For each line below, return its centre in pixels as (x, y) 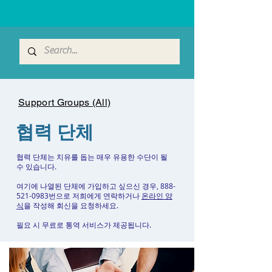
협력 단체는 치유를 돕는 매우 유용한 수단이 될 (92, 157)
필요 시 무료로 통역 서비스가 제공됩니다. (85, 225)
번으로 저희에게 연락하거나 (95, 195)
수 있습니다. (36, 166)
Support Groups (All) (65, 102)
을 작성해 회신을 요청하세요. (71, 205)
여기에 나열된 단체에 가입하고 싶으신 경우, (88, 186)
